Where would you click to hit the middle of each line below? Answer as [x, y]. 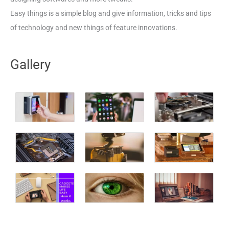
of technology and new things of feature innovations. [94, 27]
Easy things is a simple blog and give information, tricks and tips [111, 13]
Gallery [30, 64]
